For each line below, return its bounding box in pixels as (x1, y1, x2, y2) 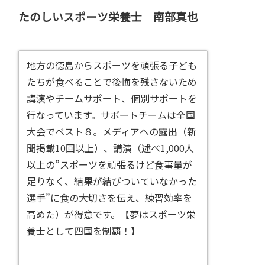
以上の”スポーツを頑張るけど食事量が (26, 157, 192, 172)
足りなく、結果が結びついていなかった (26, 173, 197, 188)
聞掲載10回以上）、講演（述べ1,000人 (26, 140, 194, 155)
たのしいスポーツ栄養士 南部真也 (18, 8, 198, 24)
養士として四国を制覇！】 (26, 223, 140, 238)
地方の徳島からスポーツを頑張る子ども (26, 57, 197, 72)
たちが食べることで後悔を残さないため (26, 74, 197, 89)
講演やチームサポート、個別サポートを (26, 91, 197, 105)
